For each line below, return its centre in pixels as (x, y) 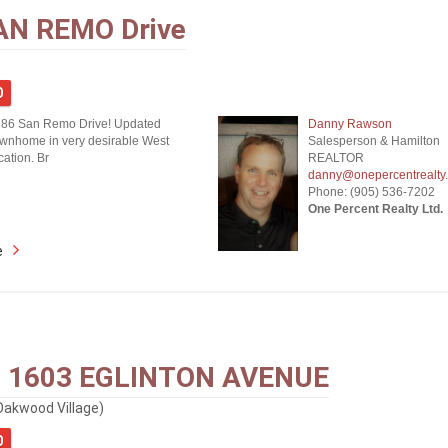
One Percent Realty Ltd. (375, 209)
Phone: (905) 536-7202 (371, 192)
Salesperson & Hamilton (373, 141)
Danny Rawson (349, 124)
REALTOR (335, 158)
